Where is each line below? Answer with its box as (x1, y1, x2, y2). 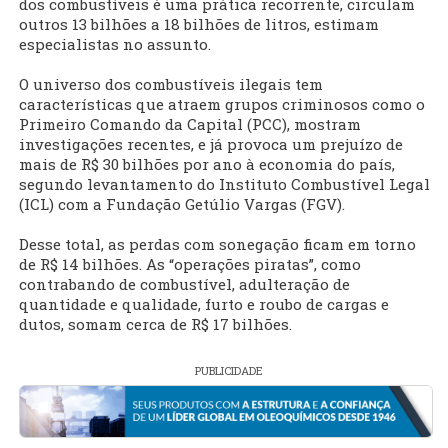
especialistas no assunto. (19, 34, 211, 55)
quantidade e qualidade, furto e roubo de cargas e (19, 294, 389, 315)
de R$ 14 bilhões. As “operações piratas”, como (19, 254, 361, 275)
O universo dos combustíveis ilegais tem (19, 74, 323, 95)
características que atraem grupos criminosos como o (19, 94, 425, 115)
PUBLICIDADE (194, 363, 263, 379)
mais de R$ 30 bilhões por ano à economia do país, (19, 154, 395, 175)
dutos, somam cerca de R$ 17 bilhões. (19, 314, 292, 335)
